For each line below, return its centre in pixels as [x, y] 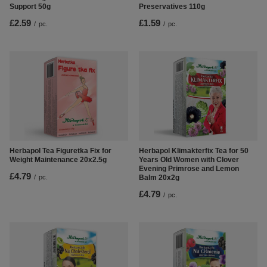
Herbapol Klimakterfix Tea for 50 [194, 151]
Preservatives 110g [172, 7]
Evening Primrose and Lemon [189, 169]
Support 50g [30, 7]
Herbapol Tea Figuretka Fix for [60, 151]
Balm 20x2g [159, 178]
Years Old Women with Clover [189, 160]
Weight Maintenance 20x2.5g [58, 160]
